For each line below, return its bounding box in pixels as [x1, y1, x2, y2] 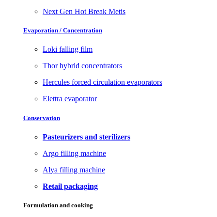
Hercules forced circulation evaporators [43, 78, 162, 87]
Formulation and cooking [23, 201, 93, 209]
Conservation [23, 114, 60, 122]
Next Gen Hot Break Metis [43, 7, 125, 16]
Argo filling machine [43, 149, 106, 157]
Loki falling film [43, 45, 93, 54]
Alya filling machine [43, 165, 105, 174]
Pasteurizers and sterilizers [43, 132, 130, 141]
